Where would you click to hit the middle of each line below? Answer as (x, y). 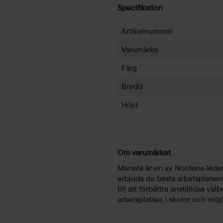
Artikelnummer (147, 31)
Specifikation (140, 8)
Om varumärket (144, 153)
